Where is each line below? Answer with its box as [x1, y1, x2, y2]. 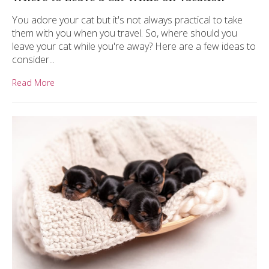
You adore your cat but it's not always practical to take [12, 13, 243, 26]
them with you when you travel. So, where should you [12, 26, 237, 40]
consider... [12, 52, 55, 66]
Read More [12, 76, 55, 88]
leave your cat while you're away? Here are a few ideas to [12, 39, 256, 53]
